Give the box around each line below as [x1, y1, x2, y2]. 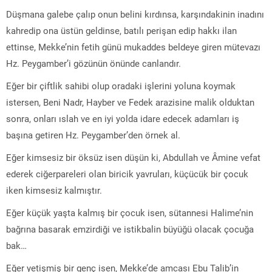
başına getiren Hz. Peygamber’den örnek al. [6, 128, 180, 141]
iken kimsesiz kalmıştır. [6, 183, 102, 196]
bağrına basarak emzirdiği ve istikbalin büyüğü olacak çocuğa [6, 222, 254, 235]
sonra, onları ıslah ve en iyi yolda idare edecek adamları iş [6, 112, 239, 124]
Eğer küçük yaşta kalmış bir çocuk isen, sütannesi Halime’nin [6, 206, 253, 219]
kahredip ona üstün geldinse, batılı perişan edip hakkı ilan [6, 24, 237, 36]
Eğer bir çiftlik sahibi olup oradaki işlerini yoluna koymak [6, 79, 236, 92]
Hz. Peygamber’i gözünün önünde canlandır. [6, 56, 181, 69]
